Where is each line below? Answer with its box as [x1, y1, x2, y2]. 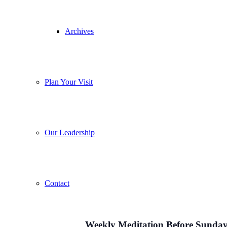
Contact [45, 179, 69, 187]
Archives [65, 27, 94, 35]
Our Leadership [45, 128, 95, 137]
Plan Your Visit [45, 78, 93, 86]
